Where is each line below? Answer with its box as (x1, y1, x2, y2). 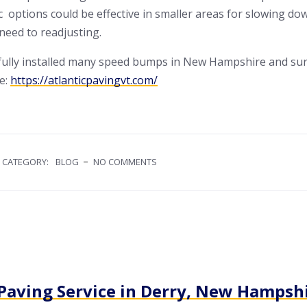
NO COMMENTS (93, 155, 157, 168)
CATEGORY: (2, 155, 49, 168)
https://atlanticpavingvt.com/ (10, 72, 158, 88)
